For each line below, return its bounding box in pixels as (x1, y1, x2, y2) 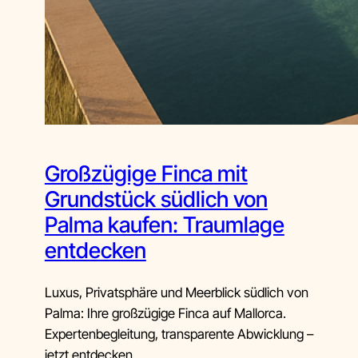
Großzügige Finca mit (44, 161, 248, 188)
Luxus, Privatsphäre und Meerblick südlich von (44, 284, 308, 300)
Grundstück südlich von (44, 186, 268, 213)
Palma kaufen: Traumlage (44, 212, 284, 239)
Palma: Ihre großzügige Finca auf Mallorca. (44, 304, 286, 321)
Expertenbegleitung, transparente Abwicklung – (44, 325, 313, 342)
